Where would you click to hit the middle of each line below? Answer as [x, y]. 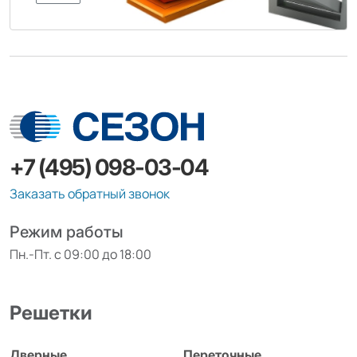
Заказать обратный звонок [90, 194]
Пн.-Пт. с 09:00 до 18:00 [80, 255]
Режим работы [67, 232]
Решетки [51, 313]
